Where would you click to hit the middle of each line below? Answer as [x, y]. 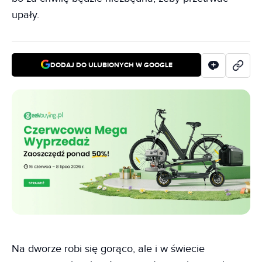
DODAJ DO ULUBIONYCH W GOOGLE [111, 65]
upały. [25, 15]
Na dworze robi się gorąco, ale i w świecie [108, 249]
